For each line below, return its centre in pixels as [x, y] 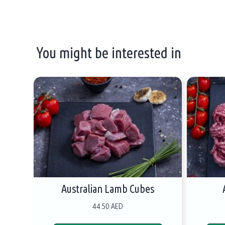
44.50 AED [108, 206]
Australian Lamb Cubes [108, 189]
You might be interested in [109, 52]
